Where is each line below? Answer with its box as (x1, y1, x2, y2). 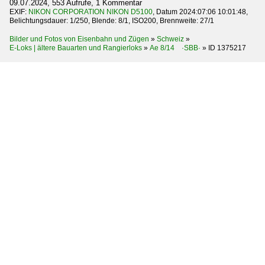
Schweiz (157, 34, 184, 43)
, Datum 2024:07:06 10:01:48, (153, 7, 248, 16)
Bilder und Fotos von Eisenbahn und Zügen (9, 34, 149, 43)
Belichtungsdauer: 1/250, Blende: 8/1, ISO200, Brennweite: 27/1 (9, 16, 214, 25)
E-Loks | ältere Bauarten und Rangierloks (9, 43, 142, 52)
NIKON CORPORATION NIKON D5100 (28, 7, 153, 16)
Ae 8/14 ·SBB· (150, 43, 201, 52)
